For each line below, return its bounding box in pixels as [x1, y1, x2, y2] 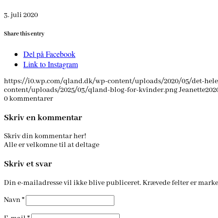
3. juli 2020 [4, 10, 38, 19]
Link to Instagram [23, 59, 78, 70]
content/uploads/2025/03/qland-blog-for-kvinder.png [4, 86, 178, 95]
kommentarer [9, 94, 53, 104]
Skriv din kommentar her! [4, 132, 86, 141]
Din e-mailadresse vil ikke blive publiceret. [4, 178, 141, 187]
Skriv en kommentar [4, 112, 82, 123]
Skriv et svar [4, 159, 52, 170]
